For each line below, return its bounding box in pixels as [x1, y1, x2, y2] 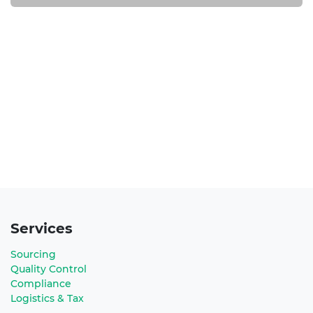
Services [10, 219, 73, 237]
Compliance [10, 277, 71, 290]
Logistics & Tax [10, 291, 84, 305]
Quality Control [10, 262, 87, 275]
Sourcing [10, 247, 56, 261]
